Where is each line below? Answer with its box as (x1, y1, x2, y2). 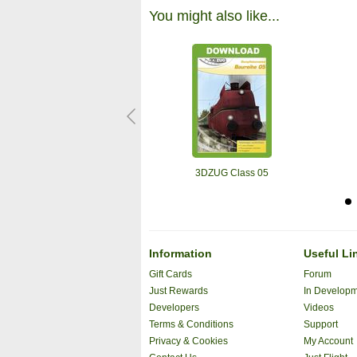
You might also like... (148, 7, 280, 24)
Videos (303, 302, 334, 314)
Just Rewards (148, 285, 208, 297)
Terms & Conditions (148, 319, 233, 331)
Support (303, 319, 338, 331)
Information (148, 246, 212, 260)
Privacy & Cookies (148, 335, 228, 347)
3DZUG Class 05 (195, 167, 269, 178)
